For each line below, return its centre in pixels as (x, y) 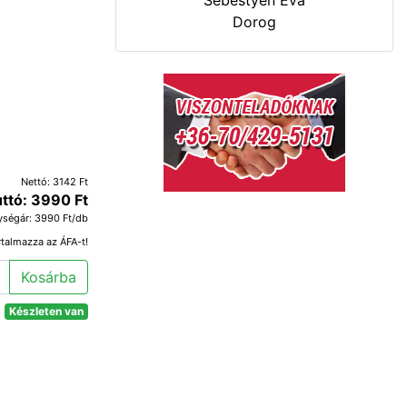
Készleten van (47, 311)
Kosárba (49, 277)
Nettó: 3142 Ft (55, 181)
